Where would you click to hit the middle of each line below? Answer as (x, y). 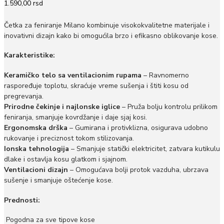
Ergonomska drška (36, 128)
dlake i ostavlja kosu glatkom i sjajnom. (66, 159)
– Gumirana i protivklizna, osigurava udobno (138, 128)
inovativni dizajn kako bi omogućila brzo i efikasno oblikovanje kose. (111, 35)
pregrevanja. (24, 96)
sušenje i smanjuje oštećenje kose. (58, 180)
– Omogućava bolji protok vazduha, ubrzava (138, 170)
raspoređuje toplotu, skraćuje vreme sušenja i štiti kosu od (96, 86)
